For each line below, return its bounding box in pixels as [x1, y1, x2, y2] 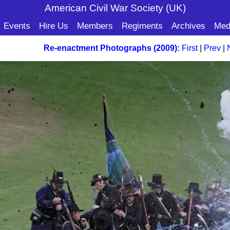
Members [76, 21, 113, 31]
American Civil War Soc [44, 3, 148, 13]
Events [3, 21, 30, 31]
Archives [171, 21, 205, 31]
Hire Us [39, 21, 68, 31]
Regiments [121, 21, 163, 31]
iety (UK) [147, 3, 186, 13]
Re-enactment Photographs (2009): [44, 44, 180, 52]
